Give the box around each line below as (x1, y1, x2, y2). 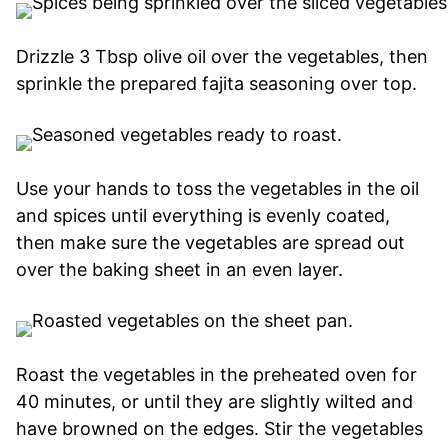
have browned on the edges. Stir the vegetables (16, 418, 423, 440)
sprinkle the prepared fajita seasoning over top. (16, 73, 417, 95)
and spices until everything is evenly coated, (16, 205, 390, 227)
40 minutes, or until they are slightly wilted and (16, 391, 413, 413)
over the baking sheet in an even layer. (16, 259, 343, 281)
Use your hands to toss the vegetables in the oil (16, 178, 419, 200)
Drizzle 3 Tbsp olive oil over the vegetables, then (16, 46, 428, 68)
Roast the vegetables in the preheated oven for (16, 364, 417, 386)
